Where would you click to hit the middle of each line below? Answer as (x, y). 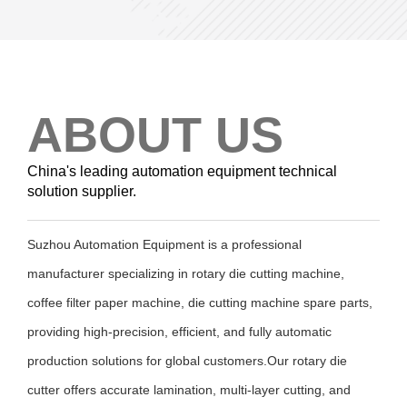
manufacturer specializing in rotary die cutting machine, (186, 273)
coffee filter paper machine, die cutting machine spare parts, (200, 303)
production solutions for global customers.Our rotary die (187, 361)
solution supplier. (82, 191)
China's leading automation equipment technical (182, 171)
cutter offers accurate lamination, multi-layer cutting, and (189, 390)
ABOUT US (155, 134)
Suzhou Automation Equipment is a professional (164, 244)
